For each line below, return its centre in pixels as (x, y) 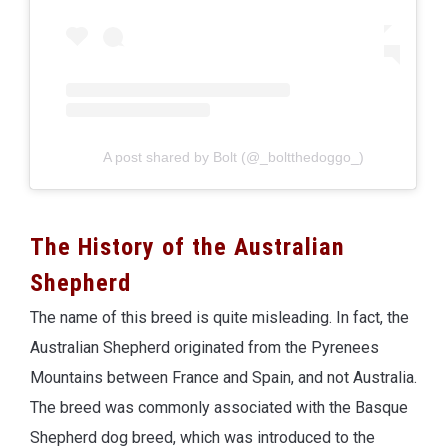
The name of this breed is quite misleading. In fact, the (219, 317)
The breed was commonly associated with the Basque (219, 407)
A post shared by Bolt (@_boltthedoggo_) (233, 156)
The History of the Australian (187, 246)
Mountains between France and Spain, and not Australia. (223, 377)
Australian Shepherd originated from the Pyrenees (204, 347)
